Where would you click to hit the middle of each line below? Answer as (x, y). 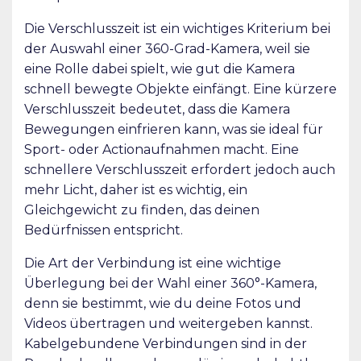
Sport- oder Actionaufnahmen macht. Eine (162, 149)
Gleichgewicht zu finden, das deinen (142, 210)
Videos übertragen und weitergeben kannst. (168, 323)
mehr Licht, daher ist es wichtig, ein (136, 189)
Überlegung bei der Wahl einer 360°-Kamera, (170, 283)
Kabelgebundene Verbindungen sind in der (166, 343)
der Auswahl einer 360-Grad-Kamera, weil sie (167, 48)
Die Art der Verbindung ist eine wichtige (153, 263)
